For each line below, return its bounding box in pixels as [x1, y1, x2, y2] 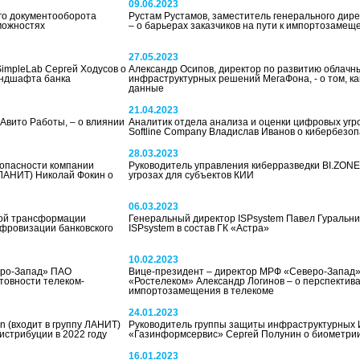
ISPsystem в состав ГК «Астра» [128, 223, 269, 234]
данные [128, 83, 164, 94]
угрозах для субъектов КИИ [128, 170, 254, 181]
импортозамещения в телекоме [128, 285, 274, 297]
